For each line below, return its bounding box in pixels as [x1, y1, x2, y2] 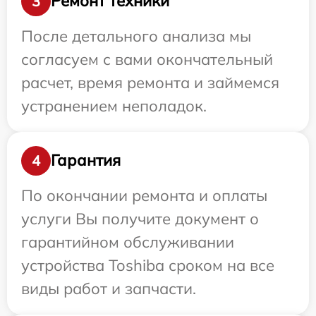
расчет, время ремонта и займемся [21, 72, 279, 92]
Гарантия [51, 150, 121, 171]
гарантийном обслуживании [21, 231, 234, 252]
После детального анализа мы [21, 25, 251, 46]
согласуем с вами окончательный [21, 49, 273, 69]
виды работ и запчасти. [21, 278, 196, 298]
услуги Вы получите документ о [21, 208, 259, 229]
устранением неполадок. [21, 95, 207, 116]
